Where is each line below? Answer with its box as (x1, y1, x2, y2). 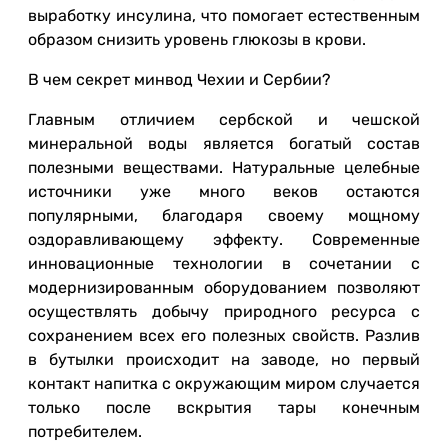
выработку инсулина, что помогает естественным (28, 6, 420, 25)
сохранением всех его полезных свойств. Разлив (28, 326, 420, 345)
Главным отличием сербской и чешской (28, 110, 420, 129)
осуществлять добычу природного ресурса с (28, 302, 420, 321)
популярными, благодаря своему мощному (28, 206, 420, 225)
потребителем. (28, 422, 142, 441)
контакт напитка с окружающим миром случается (28, 374, 420, 393)
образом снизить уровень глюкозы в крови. (28, 30, 366, 49)
